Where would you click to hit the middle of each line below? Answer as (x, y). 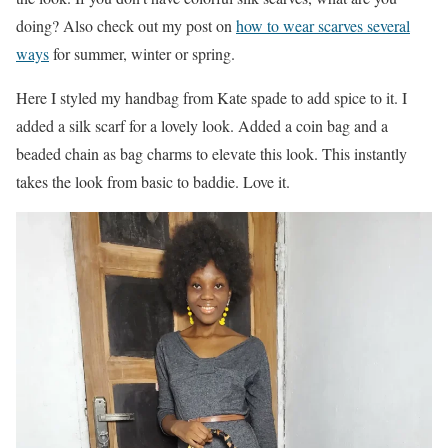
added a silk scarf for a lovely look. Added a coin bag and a (202, 125)
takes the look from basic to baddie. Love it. (153, 181)
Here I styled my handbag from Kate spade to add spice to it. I (211, 97)
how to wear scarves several (323, 25)
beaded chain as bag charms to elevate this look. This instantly (211, 153)
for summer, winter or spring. (142, 53)
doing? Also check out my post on (126, 25)
